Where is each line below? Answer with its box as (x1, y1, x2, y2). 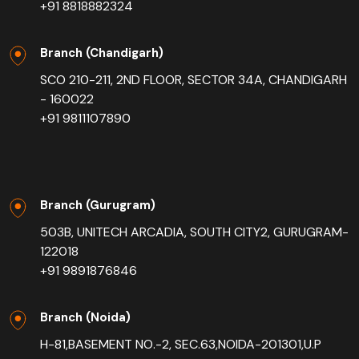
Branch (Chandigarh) (40, 45, 163, 62)
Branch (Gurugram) (40, 197, 155, 214)
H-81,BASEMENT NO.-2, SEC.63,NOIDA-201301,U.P (40, 336, 321, 353)
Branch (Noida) (40, 309, 131, 326)
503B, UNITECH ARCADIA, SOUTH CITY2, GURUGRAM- (40, 224, 349, 241)
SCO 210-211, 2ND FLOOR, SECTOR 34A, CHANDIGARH (40, 71, 347, 89)
